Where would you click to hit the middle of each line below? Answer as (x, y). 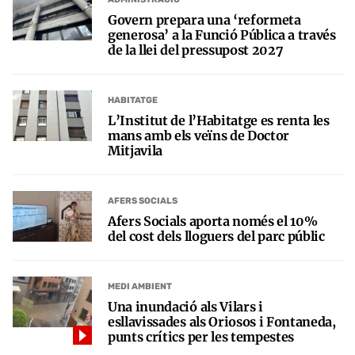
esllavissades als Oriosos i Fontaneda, (222, 322)
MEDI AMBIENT (140, 286)
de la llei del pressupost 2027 (196, 50)
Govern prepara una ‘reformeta (204, 20)
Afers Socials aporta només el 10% (213, 221)
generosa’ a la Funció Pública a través (222, 35)
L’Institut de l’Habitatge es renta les (219, 120)
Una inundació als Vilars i (185, 307)
